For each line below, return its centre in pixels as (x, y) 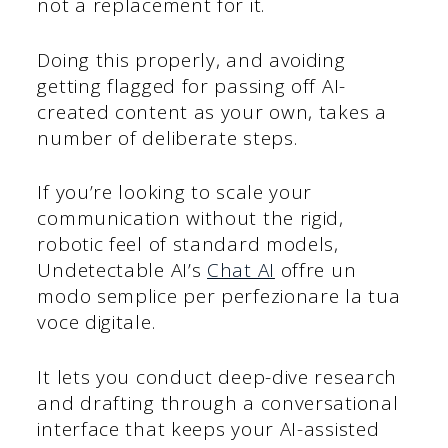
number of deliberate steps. (167, 137)
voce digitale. (96, 322)
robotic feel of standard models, (188, 244)
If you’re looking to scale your (175, 192)
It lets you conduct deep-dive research (217, 376)
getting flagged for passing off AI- (191, 85)
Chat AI (241, 270)
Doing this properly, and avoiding (191, 59)
